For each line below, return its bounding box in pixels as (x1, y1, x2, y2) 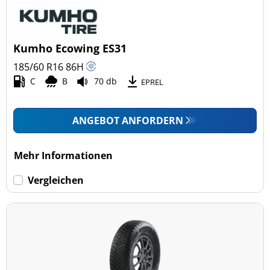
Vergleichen (28, 173, 84, 187)
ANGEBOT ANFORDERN (72, 113, 184, 127)
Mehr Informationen (14, 148, 113, 162)
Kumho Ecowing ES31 (13, 40, 127, 55)
